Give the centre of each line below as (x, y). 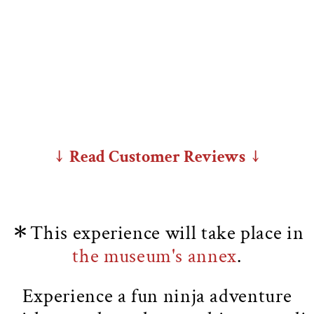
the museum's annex (155, 257)
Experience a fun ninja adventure (157, 296)
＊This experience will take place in (157, 233)
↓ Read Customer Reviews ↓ (157, 157)
